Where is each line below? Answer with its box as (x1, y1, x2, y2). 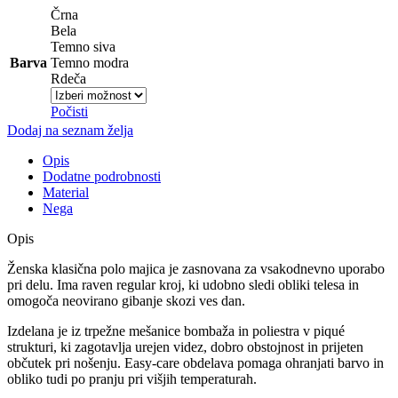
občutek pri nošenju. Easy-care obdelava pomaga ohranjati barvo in (7, 355, 384, 371)
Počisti (51, 104, 88, 120)
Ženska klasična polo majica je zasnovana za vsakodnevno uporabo (7, 261, 385, 277)
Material (43, 185, 89, 201)
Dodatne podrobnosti (43, 169, 161, 185)
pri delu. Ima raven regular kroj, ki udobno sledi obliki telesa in (7, 277, 359, 293)
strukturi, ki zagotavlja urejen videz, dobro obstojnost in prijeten (7, 339, 363, 355)
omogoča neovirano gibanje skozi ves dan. (7, 293, 245, 309)
